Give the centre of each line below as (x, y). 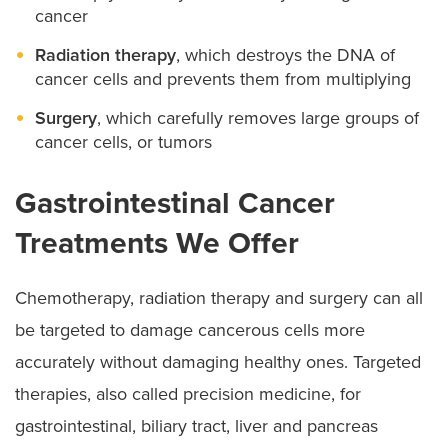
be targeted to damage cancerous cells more (190, 329)
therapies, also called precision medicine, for (188, 393)
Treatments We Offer (157, 243)
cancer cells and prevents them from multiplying (223, 78)
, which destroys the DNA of (285, 54)
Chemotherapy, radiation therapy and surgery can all (219, 297)
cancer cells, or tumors (123, 141)
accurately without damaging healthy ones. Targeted (218, 361)
